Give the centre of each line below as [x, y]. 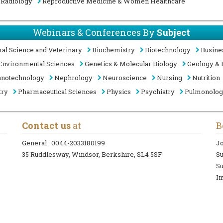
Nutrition [206, 78]
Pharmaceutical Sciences [57, 92]
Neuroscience [125, 78]
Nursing [169, 78]
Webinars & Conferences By [95, 32]
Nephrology [73, 78]
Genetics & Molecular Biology [131, 64]
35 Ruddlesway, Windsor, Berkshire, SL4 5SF [92, 154]
